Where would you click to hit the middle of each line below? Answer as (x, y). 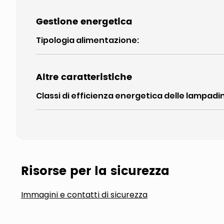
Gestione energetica (84, 22)
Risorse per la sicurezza (95, 171)
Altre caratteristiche (84, 77)
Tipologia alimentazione (86, 40)
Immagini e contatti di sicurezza (84, 195)
